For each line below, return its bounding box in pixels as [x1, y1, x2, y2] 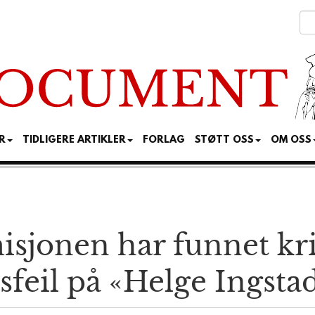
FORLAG [143, 134, 185, 147]
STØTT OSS [195, 134, 254, 147]
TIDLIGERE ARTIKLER [22, 134, 126, 147]
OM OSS [271, 134, 311, 147]
